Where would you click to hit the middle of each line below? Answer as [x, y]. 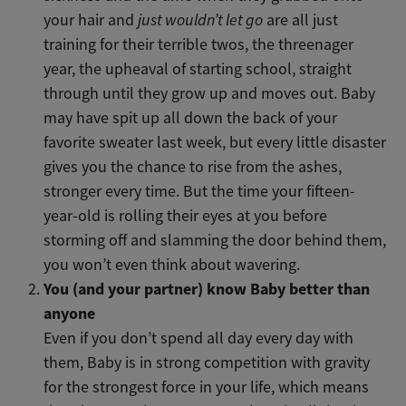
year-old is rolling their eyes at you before [186, 215]
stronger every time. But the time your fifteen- [200, 191]
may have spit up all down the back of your [191, 117]
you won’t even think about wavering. [172, 264]
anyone [70, 313]
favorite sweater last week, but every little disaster [215, 142]
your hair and [91, 19]
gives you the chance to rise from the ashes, [193, 166]
